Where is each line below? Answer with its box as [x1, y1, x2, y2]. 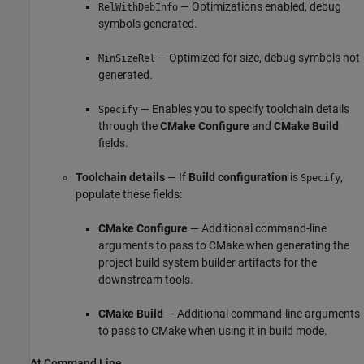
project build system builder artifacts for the [98, 255, 317, 269]
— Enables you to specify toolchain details [138, 102, 349, 115]
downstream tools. [98, 272, 193, 286]
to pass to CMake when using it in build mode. [98, 323, 327, 337]
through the [98, 119, 160, 132]
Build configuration [188, 170, 288, 184]
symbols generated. [98, 16, 197, 30]
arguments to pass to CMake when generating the [98, 238, 349, 252]
